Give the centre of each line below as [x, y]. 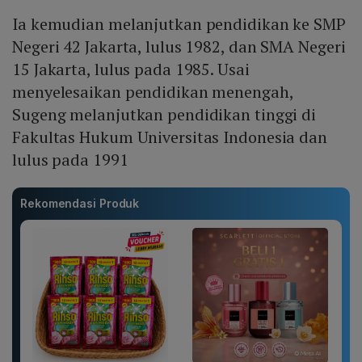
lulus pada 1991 [70, 160]
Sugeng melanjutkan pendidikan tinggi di [164, 115]
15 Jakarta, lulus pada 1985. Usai [131, 69]
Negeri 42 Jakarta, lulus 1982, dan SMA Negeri [179, 47]
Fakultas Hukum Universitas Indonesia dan [170, 137]
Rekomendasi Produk [80, 204]
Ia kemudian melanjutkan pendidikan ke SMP [179, 24]
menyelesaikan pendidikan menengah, [153, 92]
